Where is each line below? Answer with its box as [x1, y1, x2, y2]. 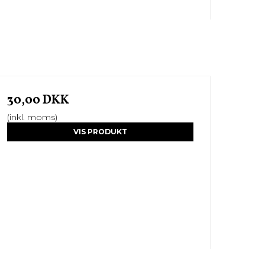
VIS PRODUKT [73, 127, 127, 136]
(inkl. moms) [7, 111, 57, 122]
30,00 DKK [7, 91, 69, 109]
